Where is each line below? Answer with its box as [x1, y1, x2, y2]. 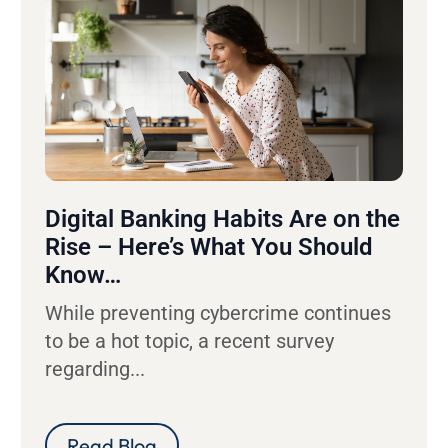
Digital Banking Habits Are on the [44, 204, 400, 233]
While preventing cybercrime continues [44, 300, 391, 325]
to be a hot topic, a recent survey [44, 328, 334, 353]
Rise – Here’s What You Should [44, 232, 373, 261]
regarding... [44, 356, 145, 381]
